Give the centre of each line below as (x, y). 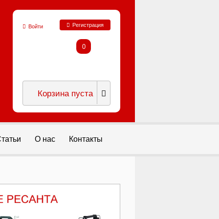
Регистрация (88, 25)
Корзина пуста (65, 93)
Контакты (86, 139)
